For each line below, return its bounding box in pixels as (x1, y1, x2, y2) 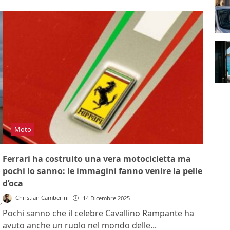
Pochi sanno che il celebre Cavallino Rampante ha (3, 207, 195, 219)
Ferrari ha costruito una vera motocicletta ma (3, 153, 191, 165)
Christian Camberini (15, 194, 69, 202)
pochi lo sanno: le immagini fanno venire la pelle (3, 165, 203, 177)
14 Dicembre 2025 (82, 194, 130, 202)
